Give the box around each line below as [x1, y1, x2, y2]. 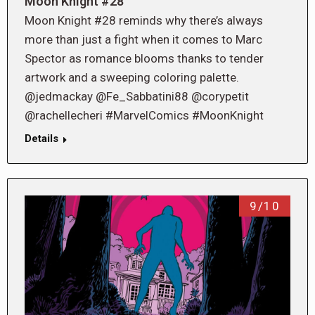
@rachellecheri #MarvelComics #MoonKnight [25, 108, 264, 122]
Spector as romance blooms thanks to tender [25, 51, 264, 65]
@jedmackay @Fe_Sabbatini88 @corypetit [25, 89, 249, 103]
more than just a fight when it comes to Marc [25, 32, 262, 46]
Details [25, 131, 58, 145]
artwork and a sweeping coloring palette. [25, 70, 239, 84]
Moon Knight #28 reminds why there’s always [25, 13, 263, 27]
